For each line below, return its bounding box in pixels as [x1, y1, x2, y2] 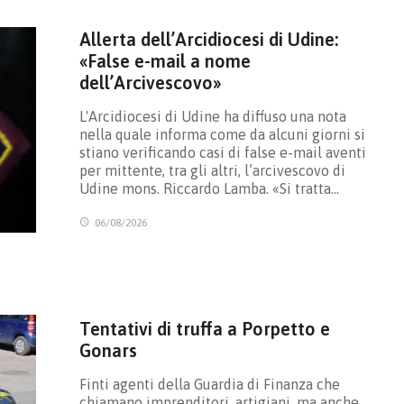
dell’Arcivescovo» [78, 72, 222, 94]
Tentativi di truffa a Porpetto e [78, 318, 330, 340]
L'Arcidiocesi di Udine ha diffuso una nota [78, 108, 346, 125]
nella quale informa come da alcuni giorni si [78, 126, 365, 143]
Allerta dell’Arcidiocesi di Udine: [78, 29, 338, 50]
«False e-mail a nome [78, 50, 251, 72]
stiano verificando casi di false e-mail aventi [78, 144, 366, 161]
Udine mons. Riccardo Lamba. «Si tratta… [78, 180, 339, 197]
